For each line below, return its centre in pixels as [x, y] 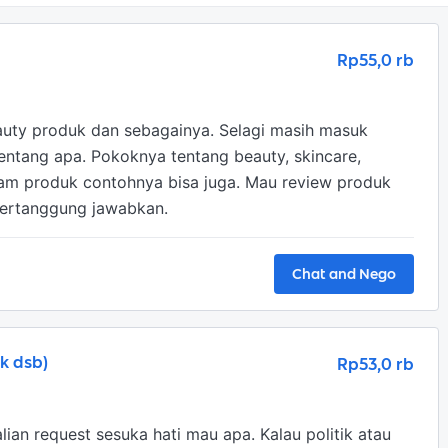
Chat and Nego [344, 274]
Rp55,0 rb [375, 60]
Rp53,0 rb [375, 364]
